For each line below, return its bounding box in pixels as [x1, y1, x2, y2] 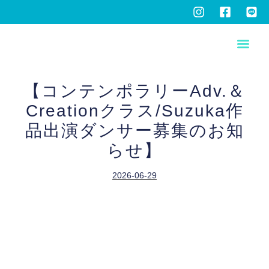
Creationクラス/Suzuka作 [25, 101, 244, 120]
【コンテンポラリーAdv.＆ [23, 82, 246, 100]
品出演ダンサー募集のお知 [25, 121, 244, 140]
